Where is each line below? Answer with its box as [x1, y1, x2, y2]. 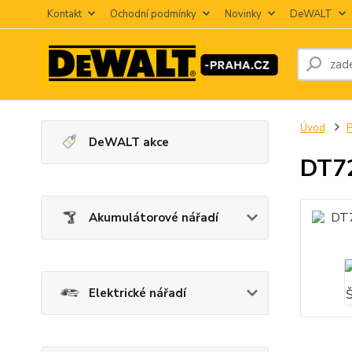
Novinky [225, 7, 262, 21]
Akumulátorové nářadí [89, 210, 218, 225]
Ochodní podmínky [110, 7, 196, 21]
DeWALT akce [89, 134, 169, 150]
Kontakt [47, 7, 82, 21]
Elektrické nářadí [89, 285, 186, 301]
